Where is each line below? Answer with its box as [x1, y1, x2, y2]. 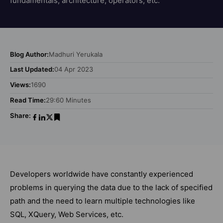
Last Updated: [10, 65, 54, 74]
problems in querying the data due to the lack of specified [10, 182, 213, 192]
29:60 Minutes [46, 96, 91, 104]
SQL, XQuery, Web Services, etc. [10, 209, 123, 219]
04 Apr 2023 [54, 65, 93, 74]
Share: [10, 111, 31, 119]
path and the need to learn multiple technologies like [10, 196, 195, 206]
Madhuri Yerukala [49, 50, 103, 58]
